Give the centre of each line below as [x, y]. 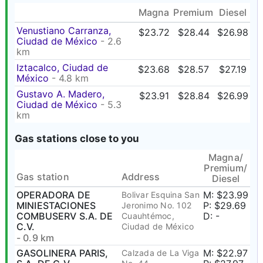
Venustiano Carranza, [64, 31]
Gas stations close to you [77, 139]
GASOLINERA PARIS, [63, 253]
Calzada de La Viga [161, 253]
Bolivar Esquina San [161, 195]
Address [141, 177]
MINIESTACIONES [56, 205]
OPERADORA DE [53, 195]
